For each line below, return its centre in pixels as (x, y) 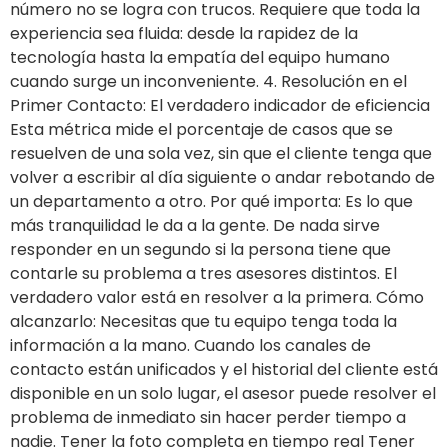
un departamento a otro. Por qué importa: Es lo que (211, 202)
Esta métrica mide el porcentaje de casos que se (201, 130)
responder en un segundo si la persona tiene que (200, 250)
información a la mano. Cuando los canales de (190, 346)
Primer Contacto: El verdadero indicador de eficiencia (220, 106)
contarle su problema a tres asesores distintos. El (203, 274)
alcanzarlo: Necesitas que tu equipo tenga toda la (203, 322)
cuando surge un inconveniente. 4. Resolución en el (208, 82)
